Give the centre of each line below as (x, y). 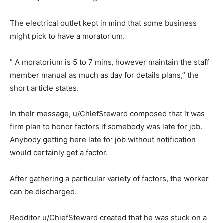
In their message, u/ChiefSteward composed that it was (107, 114)
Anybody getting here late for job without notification (103, 140)
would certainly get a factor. (59, 153)
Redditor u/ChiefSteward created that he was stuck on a (108, 217)
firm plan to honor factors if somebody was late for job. (106, 127)
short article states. (44, 88)
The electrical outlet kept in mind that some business (103, 23)
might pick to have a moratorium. (67, 36)
